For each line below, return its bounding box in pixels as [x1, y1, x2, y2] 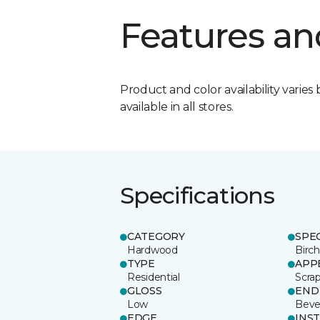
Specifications [120, 181, 275, 209]
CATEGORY [127, 229, 185, 243]
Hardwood [127, 243, 178, 256]
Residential [127, 270, 180, 284]
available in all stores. [120, 99, 234, 114]
